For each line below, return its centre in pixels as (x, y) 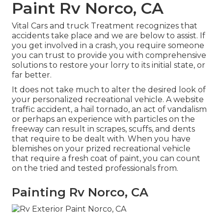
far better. (32, 75)
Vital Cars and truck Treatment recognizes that (105, 26)
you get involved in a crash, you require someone (108, 46)
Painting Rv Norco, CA (80, 192)
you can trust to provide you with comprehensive (109, 55)
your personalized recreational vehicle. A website (108, 100)
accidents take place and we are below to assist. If (109, 36)
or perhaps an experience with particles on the (103, 119)
